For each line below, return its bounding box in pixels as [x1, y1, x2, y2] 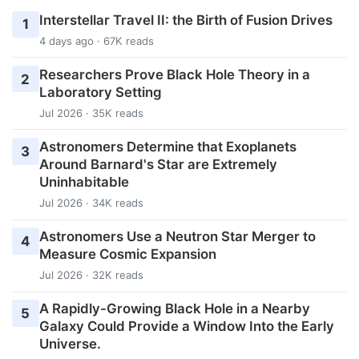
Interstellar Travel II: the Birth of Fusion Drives [38, 11, 333, 28]
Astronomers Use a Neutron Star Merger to [38, 228, 316, 245]
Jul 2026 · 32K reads [38, 268, 143, 282]
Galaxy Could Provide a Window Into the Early [38, 318, 334, 335]
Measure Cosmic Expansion [38, 246, 216, 263]
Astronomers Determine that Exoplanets [38, 138, 296, 155]
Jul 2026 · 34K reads [38, 196, 143, 209]
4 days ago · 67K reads [38, 34, 154, 47]
